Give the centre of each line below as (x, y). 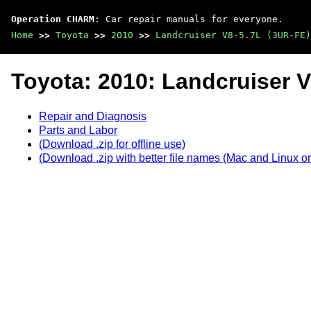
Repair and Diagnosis (93, 116)
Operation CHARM (53, 19)
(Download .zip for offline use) (112, 144)
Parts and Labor (78, 130)
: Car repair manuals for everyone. (189, 19)
